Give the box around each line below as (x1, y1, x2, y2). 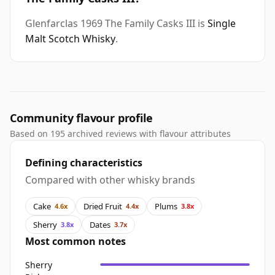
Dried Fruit (83, 200, 122, 212)
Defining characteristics (25, 156, 142, 170)
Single (207, 17, 236, 31)
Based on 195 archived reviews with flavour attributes (10, 128, 231, 140)
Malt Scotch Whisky (25, 32, 115, 46)
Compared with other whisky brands (25, 173, 195, 187)
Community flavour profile (10, 110, 153, 126)
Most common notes (25, 234, 126, 249)
